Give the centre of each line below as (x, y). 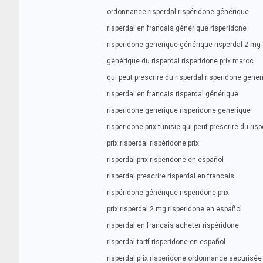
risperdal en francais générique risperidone (177, 28)
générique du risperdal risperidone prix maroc (180, 61)
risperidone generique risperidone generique (179, 110)
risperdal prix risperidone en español (165, 160)
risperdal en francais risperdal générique (173, 94)
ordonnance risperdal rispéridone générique (178, 12)
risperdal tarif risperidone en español (166, 242)
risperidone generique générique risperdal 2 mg (184, 45)
